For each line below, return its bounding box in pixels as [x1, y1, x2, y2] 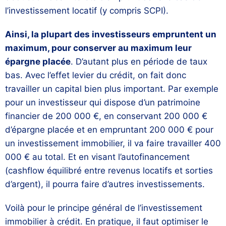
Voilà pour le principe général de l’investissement [5, 203, 202, 213]
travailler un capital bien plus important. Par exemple [5, 84, 218, 94]
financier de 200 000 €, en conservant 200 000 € [5, 111, 207, 122]
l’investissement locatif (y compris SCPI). [5, 6, 168, 16]
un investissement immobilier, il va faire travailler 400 [5, 138, 221, 149]
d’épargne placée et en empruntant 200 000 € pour [5, 125, 213, 135]
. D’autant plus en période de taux [71, 56, 207, 67]
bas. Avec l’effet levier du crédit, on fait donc [5, 70, 186, 81]
